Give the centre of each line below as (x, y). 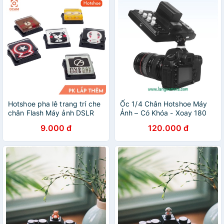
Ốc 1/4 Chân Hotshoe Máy (164, 104)
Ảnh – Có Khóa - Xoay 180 (163, 113)
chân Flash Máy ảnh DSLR (51, 113)
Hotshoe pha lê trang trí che (54, 104)
